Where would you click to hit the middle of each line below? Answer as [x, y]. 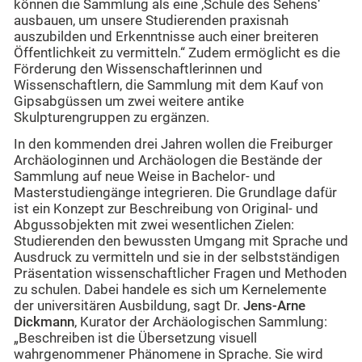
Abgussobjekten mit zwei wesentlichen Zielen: [154, 225]
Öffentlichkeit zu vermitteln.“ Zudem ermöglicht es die [177, 53]
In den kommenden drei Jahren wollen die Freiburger [173, 144]
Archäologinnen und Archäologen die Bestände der [168, 160]
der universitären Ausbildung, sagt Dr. [128, 305]
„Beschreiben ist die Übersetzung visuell [135, 338]
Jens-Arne [274, 305]
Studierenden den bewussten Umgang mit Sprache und [181, 241]
